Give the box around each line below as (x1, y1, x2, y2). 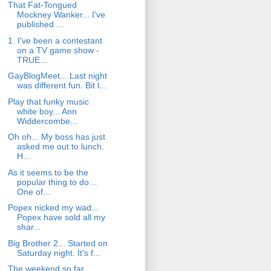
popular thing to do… (16, 177, 97, 187)
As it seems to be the (7, 167, 88, 177)
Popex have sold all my (16, 212, 105, 223)
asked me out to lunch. (16, 142, 104, 152)
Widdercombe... (16, 116, 77, 126)
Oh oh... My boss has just (7, 132, 105, 142)
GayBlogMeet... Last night (7, 71, 107, 81)
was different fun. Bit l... (16, 80, 106, 91)
